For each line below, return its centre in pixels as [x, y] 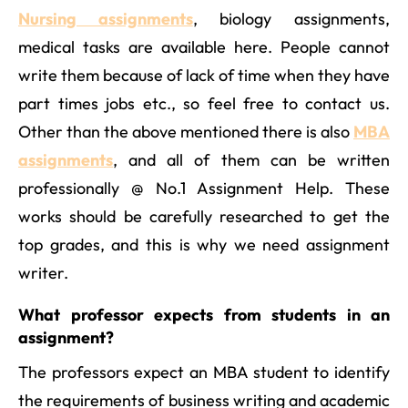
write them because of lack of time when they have [204, 75]
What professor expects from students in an [204, 314]
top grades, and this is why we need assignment [204, 244]
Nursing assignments [106, 18]
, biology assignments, [291, 18]
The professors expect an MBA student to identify [204, 372]
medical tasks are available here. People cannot [204, 46]
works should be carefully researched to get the [204, 216]
